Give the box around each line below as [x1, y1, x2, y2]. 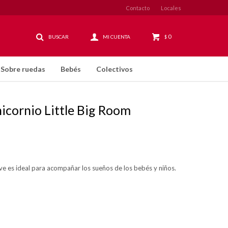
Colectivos [96, 65, 133, 73]
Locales [161, 4, 181, 11]
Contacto [126, 4, 150, 11]
